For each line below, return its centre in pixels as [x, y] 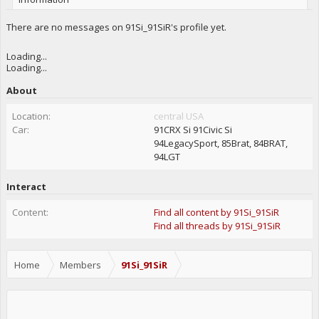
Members [80, 265]
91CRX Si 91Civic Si [193, 130]
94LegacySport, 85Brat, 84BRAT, [220, 143]
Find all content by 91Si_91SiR [216, 212]
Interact [26, 187]
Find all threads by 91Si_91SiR [217, 226]
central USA [178, 116]
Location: [31, 116]
